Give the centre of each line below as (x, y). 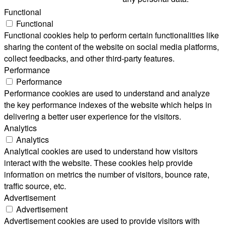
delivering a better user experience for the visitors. (93, 117)
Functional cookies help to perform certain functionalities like (111, 35)
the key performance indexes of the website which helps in (108, 105)
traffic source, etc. (35, 186)
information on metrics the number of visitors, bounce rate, (107, 175)
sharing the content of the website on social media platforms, (111, 47)
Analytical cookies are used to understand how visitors (101, 151)
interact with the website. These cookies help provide (98, 163)
